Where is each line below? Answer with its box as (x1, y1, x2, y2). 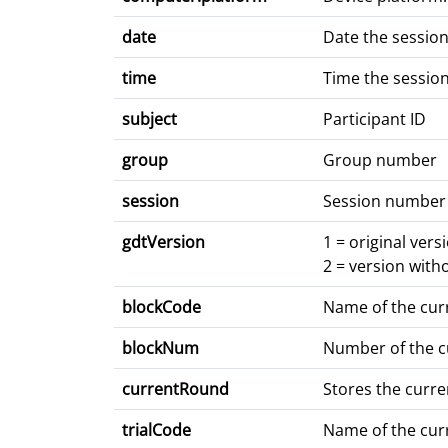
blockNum (122, 337, 199, 360)
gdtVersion (122, 231, 205, 254)
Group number (323, 149, 437, 172)
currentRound (122, 378, 229, 401)
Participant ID (323, 108, 426, 131)
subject (122, 108, 177, 131)
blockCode (122, 296, 201, 319)
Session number (323, 190, 446, 213)
